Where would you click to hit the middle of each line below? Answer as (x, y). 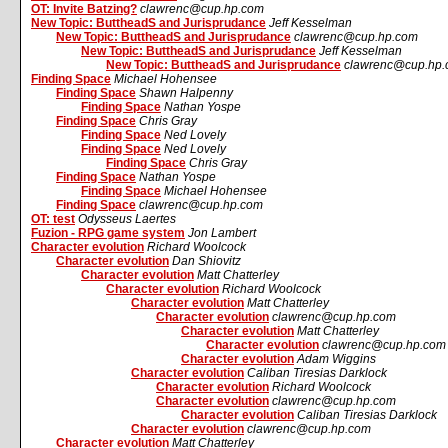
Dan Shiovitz (206, 261)
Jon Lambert (222, 233)
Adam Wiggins (336, 359)
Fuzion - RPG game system (108, 233)
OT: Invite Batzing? (84, 9)
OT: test (53, 219)
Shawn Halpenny (186, 93)
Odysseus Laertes (127, 219)
